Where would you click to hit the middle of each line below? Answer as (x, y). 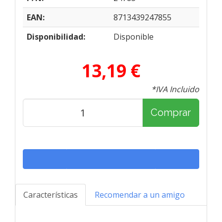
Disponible (134, 36)
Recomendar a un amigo (140, 194)
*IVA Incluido (175, 89)
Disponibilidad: (56, 36)
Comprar (171, 113)
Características (51, 194)
